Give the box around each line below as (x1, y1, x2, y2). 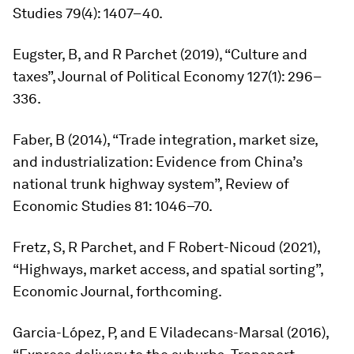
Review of (225, 175, 289, 193)
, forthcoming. (130, 283, 222, 300)
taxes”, (13, 68, 58, 85)
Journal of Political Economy (58, 68, 247, 85)
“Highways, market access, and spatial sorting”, (13, 261, 323, 278)
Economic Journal (13, 283, 130, 300)
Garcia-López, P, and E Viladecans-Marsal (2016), (13, 324, 329, 341)
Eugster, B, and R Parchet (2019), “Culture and (13, 46, 307, 63)
